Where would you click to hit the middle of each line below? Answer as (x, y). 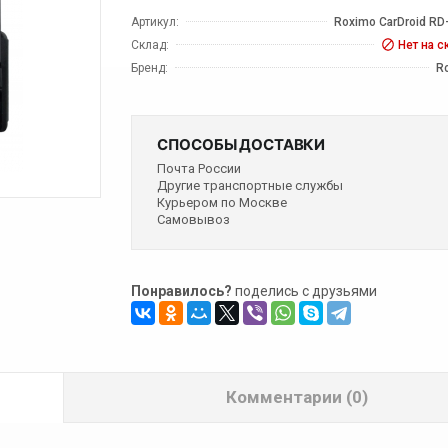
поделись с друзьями (305, 290)
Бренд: (150, 67)
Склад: (150, 44)
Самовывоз (194, 219)
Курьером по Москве (222, 202)
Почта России (199, 168)
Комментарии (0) (297, 396)
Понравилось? (182, 290)
